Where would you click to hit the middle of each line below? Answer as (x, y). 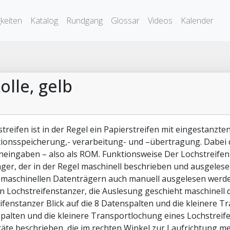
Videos (160, 21)
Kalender (197, 21)
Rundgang (84, 21)
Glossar (125, 21)
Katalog (44, 21)
